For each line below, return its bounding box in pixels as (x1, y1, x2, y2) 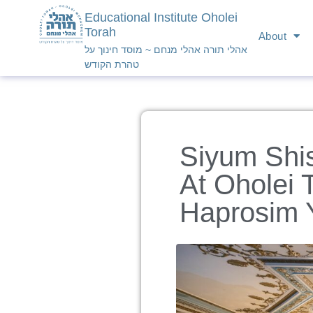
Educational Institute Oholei (85, 10, 238, 24)
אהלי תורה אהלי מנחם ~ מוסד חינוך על (85, 43, 248, 55)
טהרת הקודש (85, 58, 140, 70)
